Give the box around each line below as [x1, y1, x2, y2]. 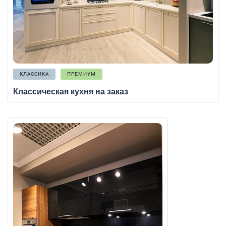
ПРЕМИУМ [67, 71, 96, 78]
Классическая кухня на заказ [13, 87, 128, 96]
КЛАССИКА [20, 71, 49, 78]
